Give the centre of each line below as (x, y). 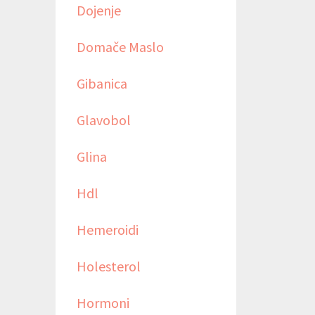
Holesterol (108, 266)
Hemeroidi (107, 229)
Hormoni (103, 302)
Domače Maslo (120, 46)
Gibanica (102, 83)
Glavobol (103, 120)
